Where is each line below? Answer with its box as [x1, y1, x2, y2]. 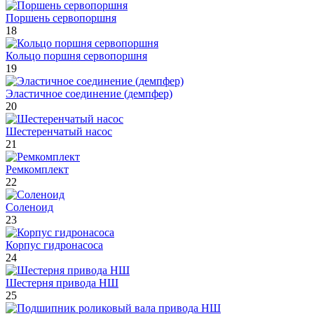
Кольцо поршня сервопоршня [6, 49, 147, 62]
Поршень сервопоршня [6, 11, 116, 24]
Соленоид [6, 200, 53, 213]
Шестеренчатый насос [6, 125, 112, 137]
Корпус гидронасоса [6, 238, 103, 251]
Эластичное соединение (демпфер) [6, 87, 172, 100]
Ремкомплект [6, 163, 69, 175]
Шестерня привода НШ [6, 276, 118, 289]
